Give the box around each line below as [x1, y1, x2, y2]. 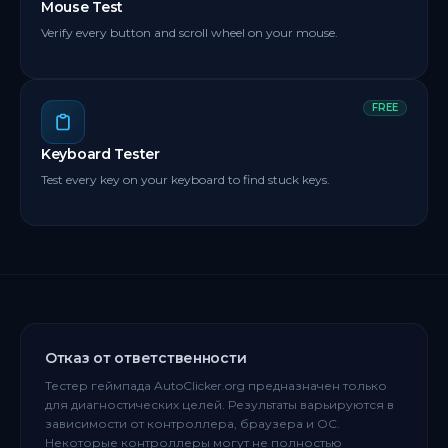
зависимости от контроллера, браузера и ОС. [45, 416, 340, 431]
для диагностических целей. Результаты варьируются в [45, 397, 394, 412]
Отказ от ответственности [45, 349, 247, 367]
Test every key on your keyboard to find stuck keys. [41, 172, 330, 187]
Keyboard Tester [41, 145, 160, 163]
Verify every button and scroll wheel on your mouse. [41, 25, 338, 40]
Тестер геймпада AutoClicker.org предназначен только [45, 378, 387, 393]
